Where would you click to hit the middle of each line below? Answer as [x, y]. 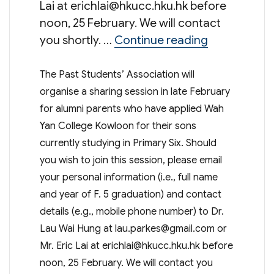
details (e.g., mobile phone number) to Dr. [131, 212]
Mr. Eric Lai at [71, 246]
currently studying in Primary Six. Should [128, 143]
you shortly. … [77, 40]
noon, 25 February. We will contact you [126, 263]
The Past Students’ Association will [117, 75]
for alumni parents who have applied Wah [131, 109]
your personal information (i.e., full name [128, 178]
